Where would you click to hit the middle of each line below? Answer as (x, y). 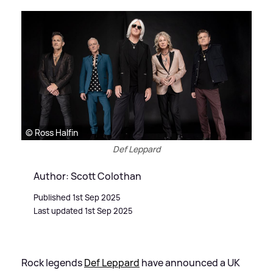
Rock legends (53, 263)
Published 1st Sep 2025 (77, 198)
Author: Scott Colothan (87, 176)
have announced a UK (190, 263)
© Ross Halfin (52, 133)
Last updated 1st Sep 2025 (83, 211)
